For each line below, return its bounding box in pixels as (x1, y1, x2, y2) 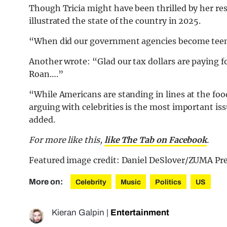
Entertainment (110, 208, 169, 218)
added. (29, 115, 55, 125)
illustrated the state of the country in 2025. (29, 16, 201, 26)
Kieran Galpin (52, 208, 104, 218)
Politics (155, 178, 181, 186)
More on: (29, 177, 64, 186)
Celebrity (75, 178, 106, 186)
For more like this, (29, 135, 104, 145)
